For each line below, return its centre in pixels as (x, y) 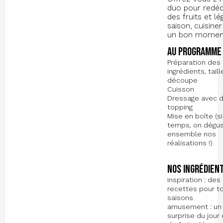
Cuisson (181, 89)
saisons (180, 198)
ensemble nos (192, 134)
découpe (183, 80)
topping (180, 107)
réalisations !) (190, 143)
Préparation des (194, 62)
